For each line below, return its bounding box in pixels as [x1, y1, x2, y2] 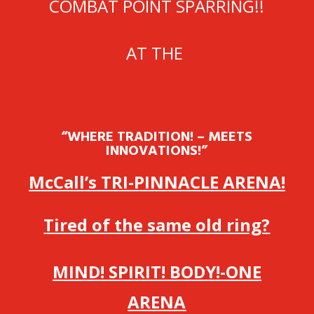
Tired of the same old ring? [43, 212, 271, 236]
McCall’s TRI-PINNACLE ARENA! [28, 170, 285, 193]
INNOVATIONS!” [106, 139, 208, 165]
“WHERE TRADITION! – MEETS [61, 125, 253, 151]
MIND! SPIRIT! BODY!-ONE [52, 259, 261, 283]
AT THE [126, 41, 188, 64]
